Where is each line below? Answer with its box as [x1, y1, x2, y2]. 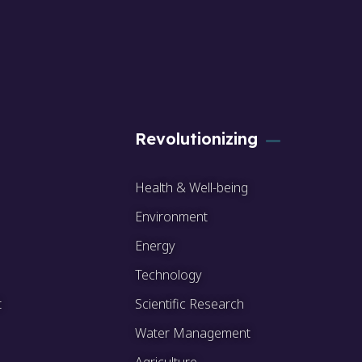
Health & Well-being [135, 179, 248, 197]
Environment [135, 208, 208, 226]
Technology [135, 266, 202, 284]
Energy [135, 237, 175, 255]
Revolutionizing [135, 128, 258, 149]
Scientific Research [135, 295, 244, 314]
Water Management [135, 324, 250, 343]
